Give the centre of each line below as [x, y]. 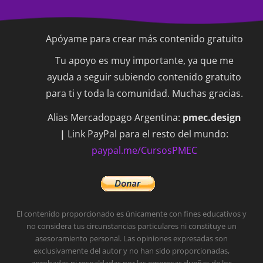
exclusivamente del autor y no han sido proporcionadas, [131, 251]
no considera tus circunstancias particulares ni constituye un [131, 227]
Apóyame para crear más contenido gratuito [144, 39]
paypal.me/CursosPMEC [144, 151]
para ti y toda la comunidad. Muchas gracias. [144, 93]
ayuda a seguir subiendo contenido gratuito [144, 77]
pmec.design [212, 118]
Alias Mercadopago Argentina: [115, 118]
